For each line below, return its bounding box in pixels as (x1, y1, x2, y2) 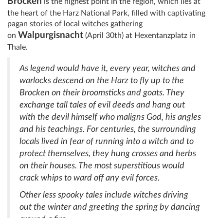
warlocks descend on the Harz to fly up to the (19, 76, 184, 85)
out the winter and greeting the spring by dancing (19, 203, 200, 212)
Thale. (7, 43, 28, 52)
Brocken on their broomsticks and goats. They (19, 89, 184, 97)
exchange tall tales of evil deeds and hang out (19, 101, 185, 109)
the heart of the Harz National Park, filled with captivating (7, 9, 205, 18)
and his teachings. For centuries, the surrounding (19, 125, 196, 134)
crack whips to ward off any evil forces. (19, 174, 162, 182)
